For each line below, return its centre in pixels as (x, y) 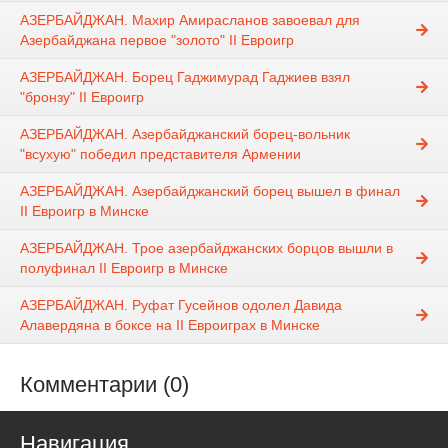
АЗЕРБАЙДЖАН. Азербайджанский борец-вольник (185, 134)
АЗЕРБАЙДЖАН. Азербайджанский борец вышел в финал (210, 191)
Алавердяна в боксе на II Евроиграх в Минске (170, 325)
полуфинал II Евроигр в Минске (124, 268)
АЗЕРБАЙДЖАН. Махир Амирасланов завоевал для (190, 20)
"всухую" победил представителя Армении (160, 154)
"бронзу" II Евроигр (82, 97)
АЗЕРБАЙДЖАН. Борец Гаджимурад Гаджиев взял (185, 77)
